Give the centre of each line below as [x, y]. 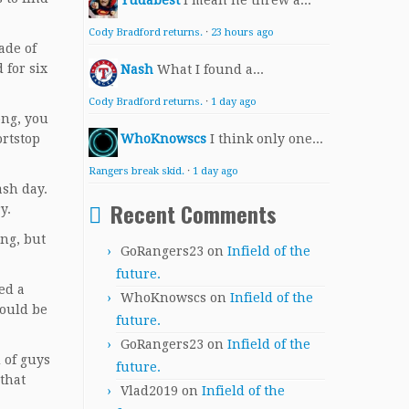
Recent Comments [194, 214]
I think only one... [267, 139]
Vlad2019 [149, 391]
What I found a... [210, 69]
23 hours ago [242, 32]
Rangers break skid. [136, 171]
